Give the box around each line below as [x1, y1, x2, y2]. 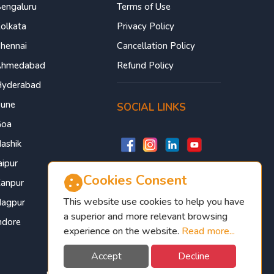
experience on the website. [64, 224, 182, 238]
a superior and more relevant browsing [64, 210, 228, 223]
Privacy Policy [117, 20, 174, 32]
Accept [91, 250, 122, 263]
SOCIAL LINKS [117, 100, 186, 114]
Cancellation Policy [117, 39, 195, 52]
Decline [177, 250, 210, 263]
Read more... [182, 224, 235, 238]
